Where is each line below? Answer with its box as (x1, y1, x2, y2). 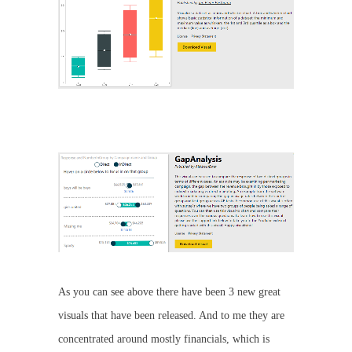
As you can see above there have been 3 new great (58, 286, 280, 299)
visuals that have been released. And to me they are (58, 310, 284, 322)
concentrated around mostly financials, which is (58, 333, 269, 346)
